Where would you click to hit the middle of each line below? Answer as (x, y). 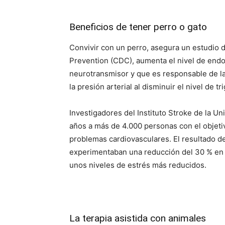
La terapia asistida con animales (138, 218)
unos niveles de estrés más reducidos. (138, 165)
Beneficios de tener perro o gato (138, 27)
